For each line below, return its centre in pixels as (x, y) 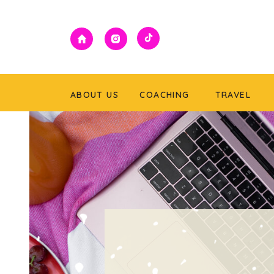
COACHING (165, 95)
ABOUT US (94, 95)
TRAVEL (235, 95)
